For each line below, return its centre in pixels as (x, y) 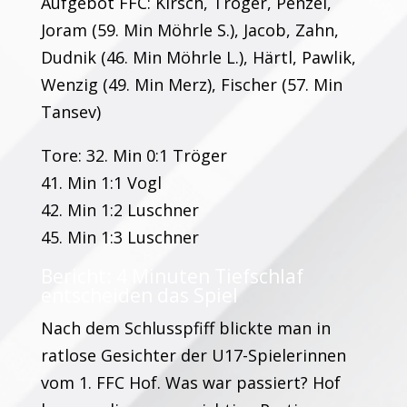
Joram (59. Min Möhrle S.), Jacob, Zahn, (189, 30)
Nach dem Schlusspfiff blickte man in (185, 328)
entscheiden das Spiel (139, 295)
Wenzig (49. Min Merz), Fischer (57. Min (191, 84)
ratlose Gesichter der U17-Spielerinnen (193, 355)
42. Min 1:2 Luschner (119, 210)
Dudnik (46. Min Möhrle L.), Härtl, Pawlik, (198, 57)
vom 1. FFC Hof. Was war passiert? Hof (190, 382)
